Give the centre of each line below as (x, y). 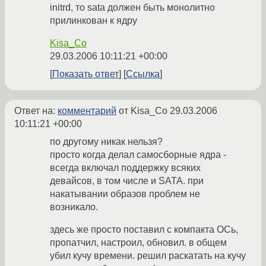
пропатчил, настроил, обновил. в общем (138, 243)
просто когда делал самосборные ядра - (138, 155)
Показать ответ (85, 74)
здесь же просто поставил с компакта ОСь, (144, 230)
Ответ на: (36, 111)
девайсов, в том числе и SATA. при (127, 181)
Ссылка (143, 74)
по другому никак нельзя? (106, 142)
